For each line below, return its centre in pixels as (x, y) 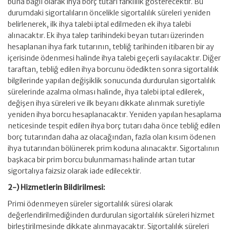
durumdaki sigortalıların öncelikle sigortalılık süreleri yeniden (109, 13)
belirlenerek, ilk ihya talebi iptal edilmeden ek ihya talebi (99, 24)
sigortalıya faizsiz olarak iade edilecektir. (74, 171)
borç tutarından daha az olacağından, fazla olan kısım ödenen (112, 137)
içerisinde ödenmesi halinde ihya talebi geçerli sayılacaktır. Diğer (114, 58)
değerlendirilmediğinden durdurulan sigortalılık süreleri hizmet (111, 215)
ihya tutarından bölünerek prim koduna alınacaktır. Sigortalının (113, 148)
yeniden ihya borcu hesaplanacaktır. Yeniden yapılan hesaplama (114, 114)
